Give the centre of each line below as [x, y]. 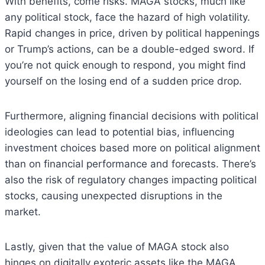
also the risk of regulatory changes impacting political [131, 180]
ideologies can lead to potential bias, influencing [119, 132]
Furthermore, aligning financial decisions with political [132, 116]
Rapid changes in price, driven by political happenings [132, 33]
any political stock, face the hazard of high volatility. [127, 17]
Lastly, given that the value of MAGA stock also [117, 246]
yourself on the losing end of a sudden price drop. [123, 81]
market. [23, 211]
